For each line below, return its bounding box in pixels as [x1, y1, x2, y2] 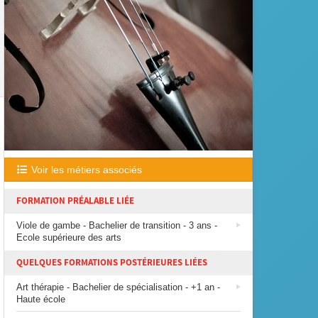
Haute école [16, 294, 65, 305]
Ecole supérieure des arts [16, 232, 121, 243]
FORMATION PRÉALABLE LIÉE [16, 194, 134, 207]
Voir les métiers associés [28, 164, 142, 175]
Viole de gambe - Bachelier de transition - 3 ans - [16, 220, 217, 231]
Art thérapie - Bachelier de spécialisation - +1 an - [16, 282, 220, 292]
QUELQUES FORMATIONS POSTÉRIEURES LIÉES [16, 256, 207, 269]
